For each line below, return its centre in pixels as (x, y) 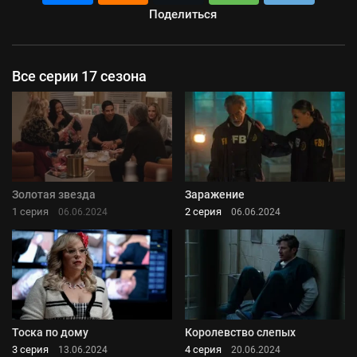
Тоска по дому (50, 333)
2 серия (203, 212)
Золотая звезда (54, 195)
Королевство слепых (240, 333)
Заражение (215, 195)
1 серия (30, 212)
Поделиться (182, 14)
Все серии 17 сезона (79, 76)
